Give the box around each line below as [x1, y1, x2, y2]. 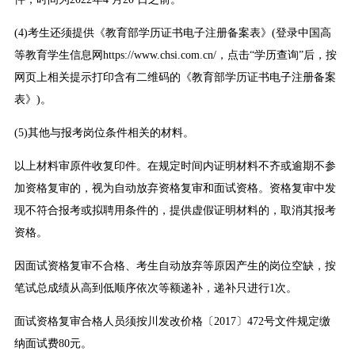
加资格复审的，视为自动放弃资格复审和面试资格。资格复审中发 [13, 182, 336, 195]
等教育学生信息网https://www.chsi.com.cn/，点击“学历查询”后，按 [13, 49, 337, 62]
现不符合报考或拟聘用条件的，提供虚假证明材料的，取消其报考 [13, 204, 336, 217]
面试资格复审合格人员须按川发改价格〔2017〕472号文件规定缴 [13, 315, 330, 328]
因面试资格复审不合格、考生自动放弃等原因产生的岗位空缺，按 [13, 260, 336, 273]
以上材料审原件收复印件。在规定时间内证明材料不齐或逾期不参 [13, 160, 336, 173]
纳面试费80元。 [13, 338, 92, 350]
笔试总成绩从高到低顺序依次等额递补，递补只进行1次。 [13, 282, 297, 295]
